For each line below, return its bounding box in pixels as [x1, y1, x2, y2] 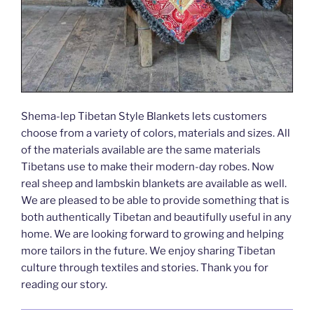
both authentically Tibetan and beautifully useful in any [21, 211, 292, 224]
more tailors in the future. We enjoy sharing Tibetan [21, 245, 275, 258]
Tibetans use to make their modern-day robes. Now [21, 161, 274, 174]
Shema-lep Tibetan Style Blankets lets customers [21, 110, 267, 123]
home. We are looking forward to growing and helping [21, 228, 284, 241]
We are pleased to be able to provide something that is [21, 194, 289, 207]
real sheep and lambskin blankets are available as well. [21, 177, 287, 191]
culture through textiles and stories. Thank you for [21, 261, 268, 275]
